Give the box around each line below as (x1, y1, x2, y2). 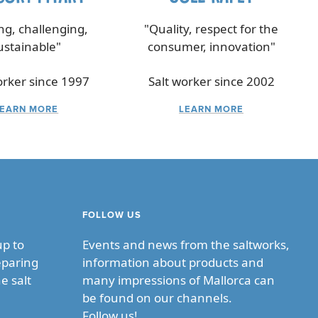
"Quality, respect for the (144, 21, 279, 38)
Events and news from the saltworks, (82, 236, 290, 253)
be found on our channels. (82, 290, 232, 307)
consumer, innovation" (147, 38, 275, 55)
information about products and (82, 254, 263, 271)
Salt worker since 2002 (148, 73, 275, 90)
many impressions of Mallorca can (82, 272, 275, 289)
